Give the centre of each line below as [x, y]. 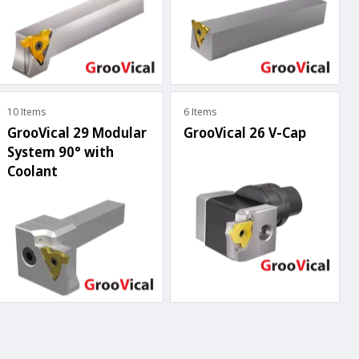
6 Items [200, 112]
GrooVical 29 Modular [77, 133]
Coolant [32, 171]
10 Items [26, 112]
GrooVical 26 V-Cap [245, 133]
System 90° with [61, 152]
